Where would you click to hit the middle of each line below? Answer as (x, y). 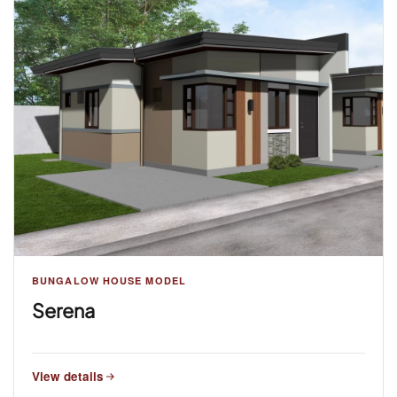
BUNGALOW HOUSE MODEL (109, 280)
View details (68, 376)
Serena (63, 310)
